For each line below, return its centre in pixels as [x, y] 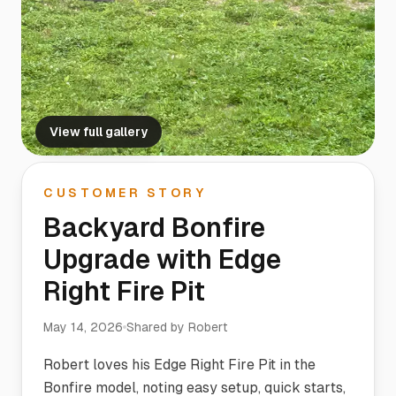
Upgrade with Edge [162, 259]
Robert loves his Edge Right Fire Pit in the [179, 365]
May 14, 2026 [83, 327]
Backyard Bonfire [154, 228]
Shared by [157, 327]
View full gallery [99, 132]
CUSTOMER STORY [125, 193]
